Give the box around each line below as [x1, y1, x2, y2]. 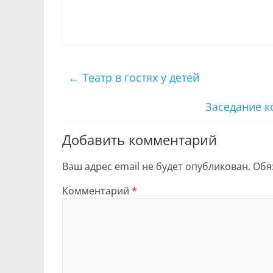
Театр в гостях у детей [79, 70, 199, 85]
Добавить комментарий [62, 130, 217, 149]
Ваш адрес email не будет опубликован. [62, 160, 250, 174]
